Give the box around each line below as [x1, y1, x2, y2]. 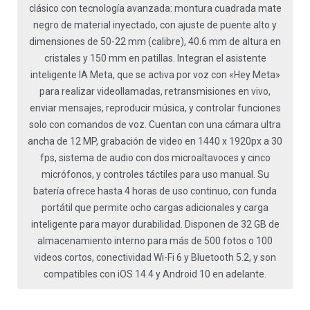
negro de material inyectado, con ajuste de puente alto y [33, 19, 277, 31]
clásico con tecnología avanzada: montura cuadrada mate [28, 3, 282, 15]
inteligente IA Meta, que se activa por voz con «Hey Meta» [30, 69, 280, 81]
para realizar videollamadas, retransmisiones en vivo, [39, 86, 271, 98]
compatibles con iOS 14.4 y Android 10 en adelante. [44, 268, 266, 280]
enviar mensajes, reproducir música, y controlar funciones [29, 102, 281, 114]
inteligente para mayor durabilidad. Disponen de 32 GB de [30, 219, 280, 230]
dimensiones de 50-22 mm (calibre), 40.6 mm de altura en [29, 36, 281, 48]
